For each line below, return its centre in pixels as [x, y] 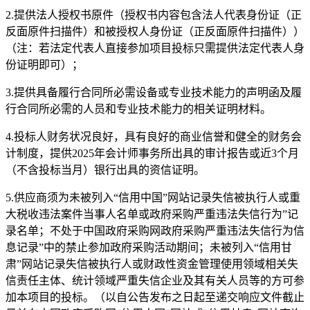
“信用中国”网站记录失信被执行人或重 [207, 198]
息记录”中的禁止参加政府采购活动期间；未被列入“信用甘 [149, 247]
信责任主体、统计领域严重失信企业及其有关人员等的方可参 [155, 281]
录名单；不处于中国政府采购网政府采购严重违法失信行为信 [155, 231]
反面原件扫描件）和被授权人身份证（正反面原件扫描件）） [155, 31]
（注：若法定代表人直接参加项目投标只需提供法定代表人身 [155, 48]
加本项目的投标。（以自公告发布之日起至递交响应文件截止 [155, 297]
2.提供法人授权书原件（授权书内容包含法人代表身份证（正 [154, 15]
